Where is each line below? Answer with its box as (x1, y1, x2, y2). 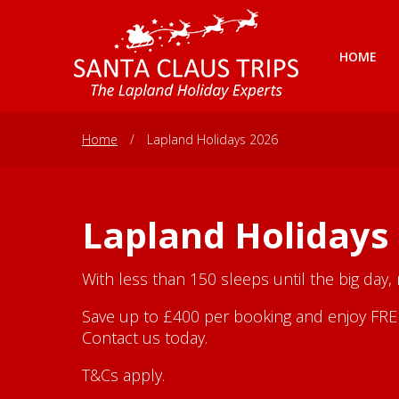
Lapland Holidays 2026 (143, 131, 278, 148)
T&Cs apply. (82, 364, 169, 386)
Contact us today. (82, 327, 208, 348)
